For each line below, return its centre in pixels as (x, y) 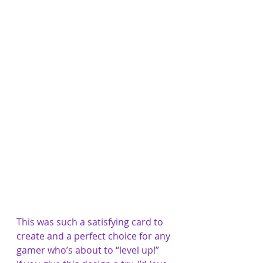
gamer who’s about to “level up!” (88, 250)
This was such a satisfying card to (91, 222)
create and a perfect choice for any (95, 236)
